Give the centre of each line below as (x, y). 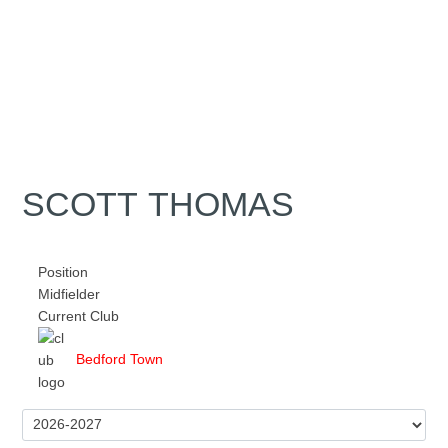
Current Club (79, 315)
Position (63, 271)
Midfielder (69, 293)
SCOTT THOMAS (158, 204)
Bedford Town (120, 359)
